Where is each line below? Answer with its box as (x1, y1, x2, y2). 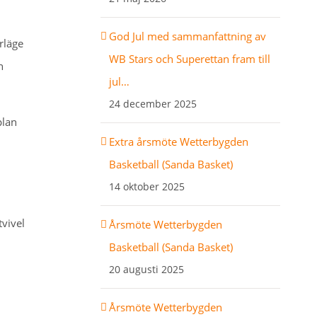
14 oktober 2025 (108, 179, 185, 193)
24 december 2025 (108, 96, 197, 110)
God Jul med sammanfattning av (108, 28, 266, 43)
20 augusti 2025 (108, 262, 184, 276)
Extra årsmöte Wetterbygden (108, 134, 248, 149)
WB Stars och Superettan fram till (108, 51, 270, 66)
